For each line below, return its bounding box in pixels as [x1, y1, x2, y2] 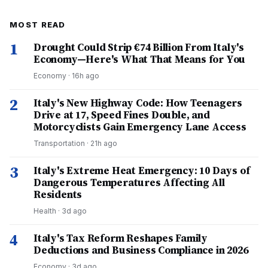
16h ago [72, 71, 99, 80]
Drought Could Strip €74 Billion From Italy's [33, 40, 245, 54]
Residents [33, 187, 83, 202]
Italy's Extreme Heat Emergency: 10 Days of [33, 163, 250, 178]
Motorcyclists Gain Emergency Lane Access [33, 120, 246, 134]
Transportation [33, 139, 85, 148]
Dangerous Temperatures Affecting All [33, 175, 225, 190]
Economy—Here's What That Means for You [33, 52, 246, 66]
